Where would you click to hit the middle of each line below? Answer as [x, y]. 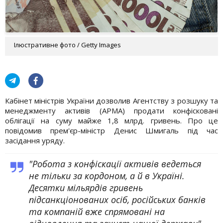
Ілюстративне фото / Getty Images [67, 45]
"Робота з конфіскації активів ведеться [115, 164]
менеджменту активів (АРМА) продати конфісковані [111, 110]
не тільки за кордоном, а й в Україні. [107, 175]
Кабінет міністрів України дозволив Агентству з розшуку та [111, 100]
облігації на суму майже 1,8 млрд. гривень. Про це [111, 120]
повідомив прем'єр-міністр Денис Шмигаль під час [111, 130]
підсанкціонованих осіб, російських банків [117, 199]
